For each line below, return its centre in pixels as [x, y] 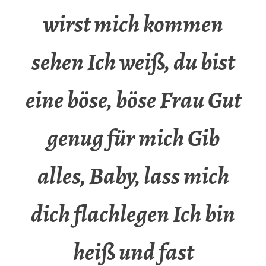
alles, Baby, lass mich [133, 176]
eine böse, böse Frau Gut [133, 100]
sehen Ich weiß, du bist [133, 62]
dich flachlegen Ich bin [133, 214]
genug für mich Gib [133, 138]
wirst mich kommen [133, 24]
